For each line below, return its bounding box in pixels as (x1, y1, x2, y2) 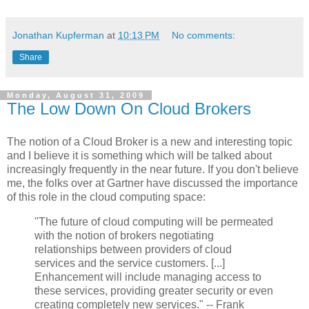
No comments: (172, 30, 236, 41)
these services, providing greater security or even (34, 284, 273, 297)
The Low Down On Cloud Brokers (7, 99, 251, 119)
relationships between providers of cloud (34, 243, 232, 255)
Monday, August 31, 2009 (7, 91, 145, 100)
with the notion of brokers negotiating (34, 229, 214, 241)
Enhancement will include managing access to (34, 270, 261, 283)
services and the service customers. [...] (34, 257, 225, 269)
